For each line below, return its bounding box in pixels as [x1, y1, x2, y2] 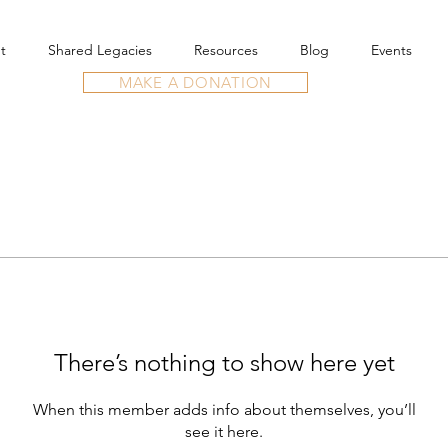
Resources [194, 41, 258, 59]
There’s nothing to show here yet [53, 348, 395, 378]
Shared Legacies [48, 41, 152, 59]
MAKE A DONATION [118, 73, 273, 92]
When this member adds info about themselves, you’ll [32, 400, 416, 420]
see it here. [185, 422, 263, 442]
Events [371, 41, 412, 59]
